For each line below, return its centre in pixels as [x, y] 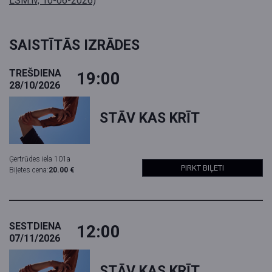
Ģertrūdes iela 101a [40, 159]
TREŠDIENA [35, 73]
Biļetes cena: [29, 170]
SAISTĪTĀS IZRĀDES [74, 46]
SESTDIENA [35, 226]
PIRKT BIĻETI [202, 168]
